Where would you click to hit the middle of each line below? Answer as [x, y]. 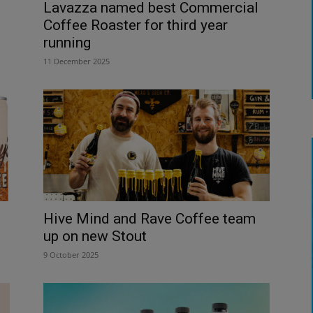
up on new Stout [95, 236]
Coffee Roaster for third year [136, 25]
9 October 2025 [71, 254]
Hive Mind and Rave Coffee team [150, 218]
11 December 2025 [77, 61]
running [67, 42]
